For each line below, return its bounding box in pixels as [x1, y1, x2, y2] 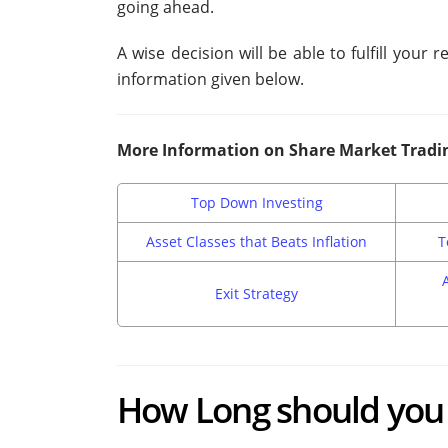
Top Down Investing [190, 193, 323, 213]
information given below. [117, 68, 304, 91]
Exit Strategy [215, 284, 298, 304]
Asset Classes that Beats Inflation [146, 232, 367, 252]
